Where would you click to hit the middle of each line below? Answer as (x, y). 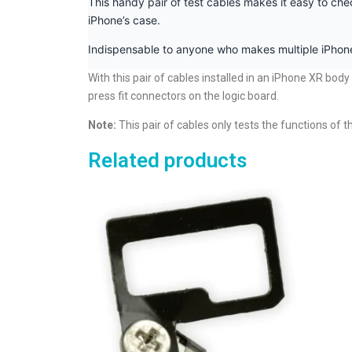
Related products (167, 160)
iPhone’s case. (124, 20)
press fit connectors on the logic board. (183, 96)
